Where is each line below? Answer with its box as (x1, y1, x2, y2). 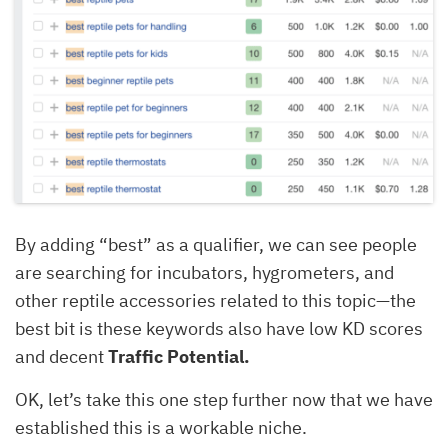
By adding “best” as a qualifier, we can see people (15, 232, 417, 256)
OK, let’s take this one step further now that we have (15, 387, 433, 411)
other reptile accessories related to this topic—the (15, 288, 416, 312)
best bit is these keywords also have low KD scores (15, 316, 423, 340)
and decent (15, 344, 108, 368)
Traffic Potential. (108, 344, 250, 368)
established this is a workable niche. (15, 415, 311, 439)
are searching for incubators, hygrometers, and (15, 260, 394, 284)
